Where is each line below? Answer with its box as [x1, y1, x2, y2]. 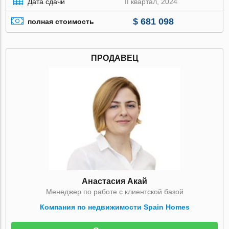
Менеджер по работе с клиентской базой [45, 187, 184, 196]
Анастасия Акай [82, 176, 147, 186]
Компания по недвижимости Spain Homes [39, 202, 190, 211]
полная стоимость [28, 17, 95, 26]
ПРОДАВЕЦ [90, 53, 139, 62]
